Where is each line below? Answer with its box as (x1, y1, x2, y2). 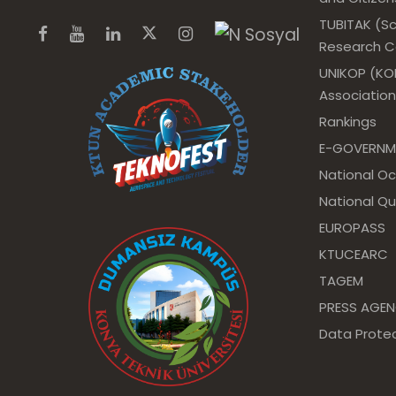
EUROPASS (319, 218, 385, 237)
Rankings (319, 112, 377, 131)
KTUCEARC (319, 245, 388, 263)
